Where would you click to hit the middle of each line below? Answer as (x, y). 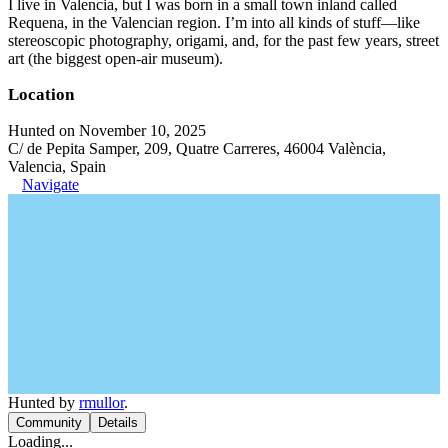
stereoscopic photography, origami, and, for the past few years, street (223, 40)
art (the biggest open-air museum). (115, 58)
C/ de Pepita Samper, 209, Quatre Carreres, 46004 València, (197, 148)
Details (118, 422)
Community (49, 422)
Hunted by (43, 402)
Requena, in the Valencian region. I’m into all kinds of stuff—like (214, 22)
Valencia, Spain (57, 166)
